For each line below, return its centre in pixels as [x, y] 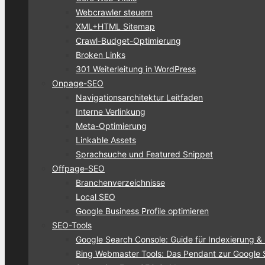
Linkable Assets [106, 140]
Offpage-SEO [78, 168]
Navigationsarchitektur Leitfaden [139, 97]
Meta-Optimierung [111, 125]
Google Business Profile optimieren [142, 211]
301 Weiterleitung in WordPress [136, 69]
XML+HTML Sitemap [115, 26]
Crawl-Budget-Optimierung [128, 40]
